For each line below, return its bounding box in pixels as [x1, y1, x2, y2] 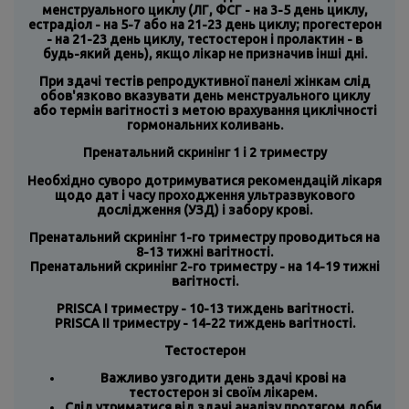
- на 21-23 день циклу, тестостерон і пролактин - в [47, 32, 362, 47]
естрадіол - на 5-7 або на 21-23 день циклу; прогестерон [27, 17, 382, 33]
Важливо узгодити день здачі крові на [100, 370, 346, 385]
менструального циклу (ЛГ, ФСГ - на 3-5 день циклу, [41, 3, 368, 18]
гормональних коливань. [126, 118, 283, 133]
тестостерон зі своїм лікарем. [129, 384, 317, 400]
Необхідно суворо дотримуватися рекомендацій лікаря [27, 173, 382, 188]
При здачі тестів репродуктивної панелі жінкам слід [39, 74, 370, 89]
